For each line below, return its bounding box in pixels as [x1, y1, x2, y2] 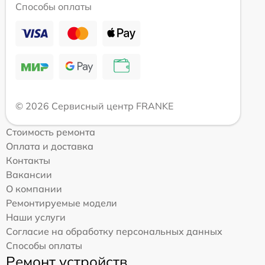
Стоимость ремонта [6, 126, 95, 138]
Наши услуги [6, 211, 66, 224]
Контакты [6, 154, 50, 167]
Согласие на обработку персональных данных [6, 225, 222, 238]
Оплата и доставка [6, 140, 93, 153]
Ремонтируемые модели [6, 197, 117, 209]
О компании [6, 183, 62, 195]
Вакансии [6, 169, 52, 181]
